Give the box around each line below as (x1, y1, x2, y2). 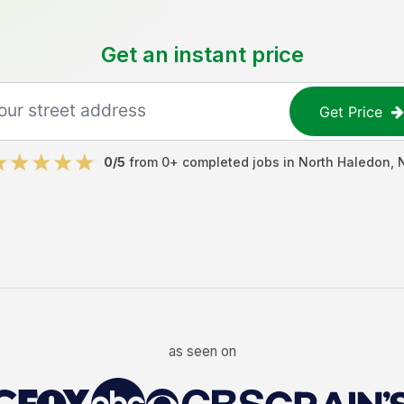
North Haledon (298, 154, 390, 170)
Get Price (319, 102, 383, 121)
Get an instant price (100, 41, 304, 68)
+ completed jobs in (170, 154, 298, 170)
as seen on (168, 342, 236, 360)
